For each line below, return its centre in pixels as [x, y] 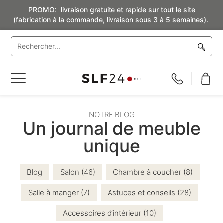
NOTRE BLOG [111, 115]
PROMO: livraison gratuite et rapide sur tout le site [111, 10]
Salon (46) [77, 172]
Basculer [27, 78]
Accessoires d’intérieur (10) [110, 213]
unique [111, 146]
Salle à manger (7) [59, 192]
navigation [29, 99]
